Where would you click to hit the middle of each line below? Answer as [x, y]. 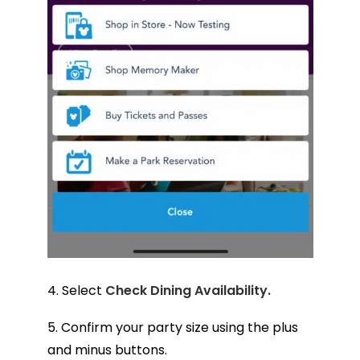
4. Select [76, 290]
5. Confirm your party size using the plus [172, 327]
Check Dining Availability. [188, 290]
